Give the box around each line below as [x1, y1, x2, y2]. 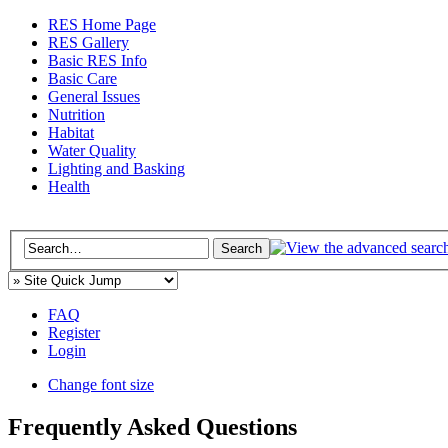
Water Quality [48, 142, 136, 159]
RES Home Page [48, 16, 156, 33]
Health [48, 178, 90, 195]
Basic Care [48, 70, 117, 87]
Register [48, 323, 100, 341]
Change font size [48, 375, 154, 393]
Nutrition [48, 106, 105, 123]
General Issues [48, 88, 140, 105]
